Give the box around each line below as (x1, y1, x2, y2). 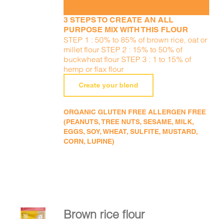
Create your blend (79, 81, 139, 89)
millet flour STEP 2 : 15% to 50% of (64, 44, 183, 54)
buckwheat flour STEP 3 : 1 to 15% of (64, 54, 192, 64)
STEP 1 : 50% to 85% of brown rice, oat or (64, 35, 208, 44)
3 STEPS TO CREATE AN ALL (64, 15, 174, 24)
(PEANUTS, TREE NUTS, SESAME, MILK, (64, 118, 194, 126)
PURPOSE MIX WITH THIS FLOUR (64, 25, 189, 34)
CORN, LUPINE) (64, 137, 115, 145)
